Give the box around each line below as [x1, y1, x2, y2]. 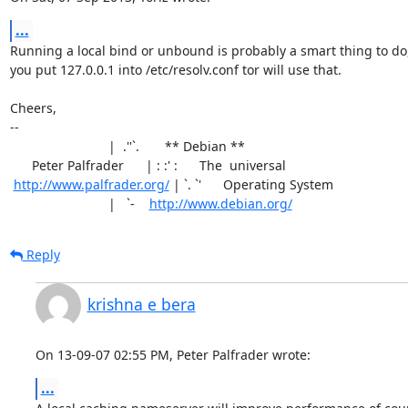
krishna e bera [87, 292, 196, 315]
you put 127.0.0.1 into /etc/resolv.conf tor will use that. [9, 60, 342, 78]
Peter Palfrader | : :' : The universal [9, 156, 32, 174]
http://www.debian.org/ [148, 194, 292, 212]
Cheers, [9, 98, 56, 117]
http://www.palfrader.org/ [13, 175, 169, 193]
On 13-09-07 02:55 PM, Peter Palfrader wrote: [35, 345, 311, 363]
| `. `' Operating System [168, 175, 333, 193]
